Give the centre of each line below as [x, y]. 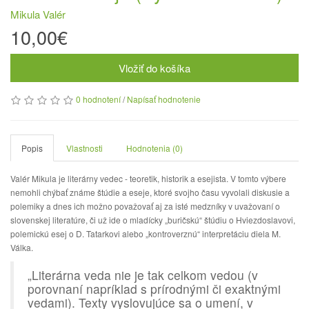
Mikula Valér [38, 14]
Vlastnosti [84, 148]
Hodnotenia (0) [154, 148]
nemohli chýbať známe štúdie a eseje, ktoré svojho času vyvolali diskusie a [150, 192]
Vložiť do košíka [154, 68]
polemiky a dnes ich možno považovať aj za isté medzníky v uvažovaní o [145, 206]
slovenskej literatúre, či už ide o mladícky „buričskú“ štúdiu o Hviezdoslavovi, [153, 220]
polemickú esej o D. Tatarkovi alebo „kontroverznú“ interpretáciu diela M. [146, 233]
